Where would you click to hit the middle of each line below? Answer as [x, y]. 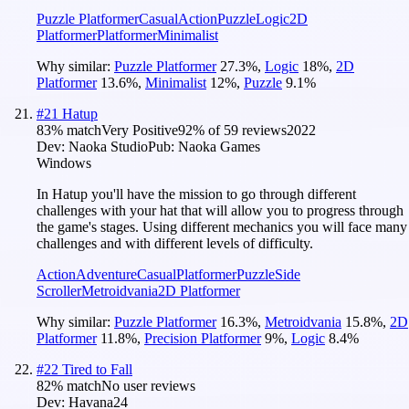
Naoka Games [219, 146]
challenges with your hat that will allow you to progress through [220, 210]
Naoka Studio [108, 146]
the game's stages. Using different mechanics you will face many [222, 226]
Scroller [59, 290]
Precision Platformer [203, 338]
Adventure [106, 274]
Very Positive [140, 130]
